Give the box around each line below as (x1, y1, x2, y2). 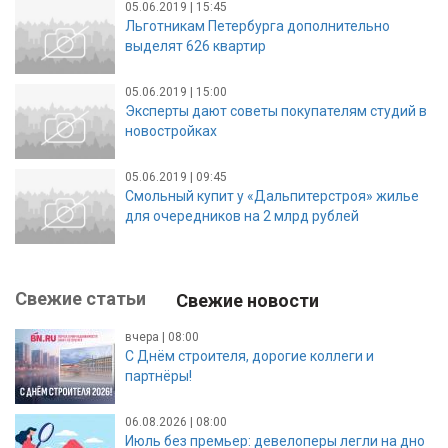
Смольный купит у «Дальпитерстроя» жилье (125, 187, 419, 204)
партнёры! (125, 367, 192, 384)
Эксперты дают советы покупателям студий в (125, 102, 427, 119)
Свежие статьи (15, 287, 146, 309)
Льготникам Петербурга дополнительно (125, 17, 390, 34)
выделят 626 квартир (125, 37, 266, 54)
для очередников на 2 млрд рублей (125, 207, 359, 224)
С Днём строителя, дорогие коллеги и (125, 347, 374, 364)
